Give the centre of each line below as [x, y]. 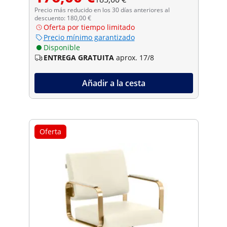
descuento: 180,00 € [63, 18]
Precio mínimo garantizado [89, 37]
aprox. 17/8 [135, 57]
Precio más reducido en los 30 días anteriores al [102, 10]
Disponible [62, 47]
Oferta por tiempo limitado [89, 27]
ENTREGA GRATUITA [79, 57]
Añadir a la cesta [113, 83]
